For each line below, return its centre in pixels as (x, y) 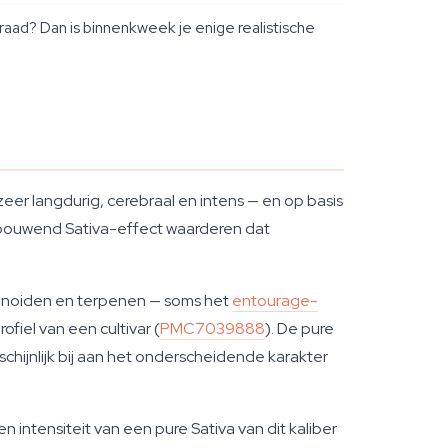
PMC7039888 (212, 328)
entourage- (275, 300)
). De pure (299, 328)
